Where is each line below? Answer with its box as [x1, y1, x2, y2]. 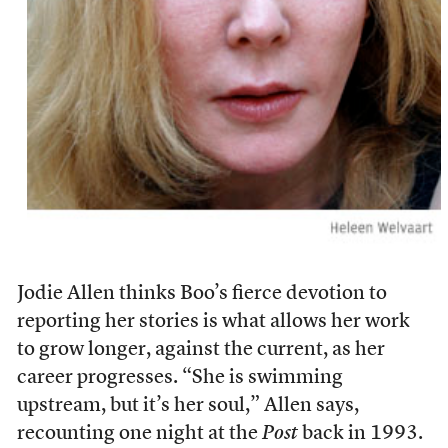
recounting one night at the [16, 423, 262, 444]
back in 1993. [297, 423, 423, 444]
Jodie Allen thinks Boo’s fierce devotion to [16, 283, 387, 304]
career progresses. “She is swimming [16, 367, 343, 388]
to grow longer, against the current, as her [16, 339, 385, 360]
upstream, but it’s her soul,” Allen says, [16, 395, 359, 416]
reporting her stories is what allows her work [16, 311, 410, 332]
